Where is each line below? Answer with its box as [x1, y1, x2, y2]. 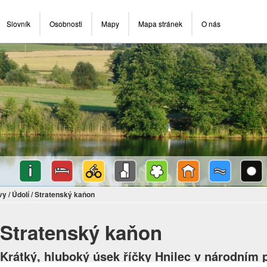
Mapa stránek [138, 18, 182, 29]
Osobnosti [49, 18, 82, 29]
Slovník [7, 18, 30, 29]
